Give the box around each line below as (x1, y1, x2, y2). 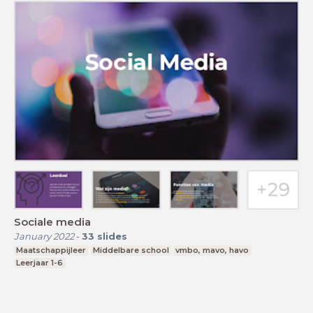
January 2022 (14, 231, 74, 242)
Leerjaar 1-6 (16, 258, 64, 268)
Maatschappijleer (16, 245, 87, 256)
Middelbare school (92, 245, 169, 256)
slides (97, 231, 127, 242)
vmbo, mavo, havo (175, 245, 249, 256)
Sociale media (14, 215, 91, 229)
